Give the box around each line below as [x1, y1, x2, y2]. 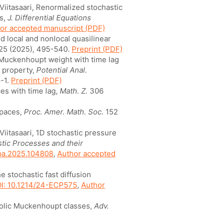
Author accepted [57, 149, 115, 158]
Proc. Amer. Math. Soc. [24, 107, 104, 116]
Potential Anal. [36, 65, 87, 75]
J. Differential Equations [7, 13, 91, 22]
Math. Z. [60, 86, 88, 96]
